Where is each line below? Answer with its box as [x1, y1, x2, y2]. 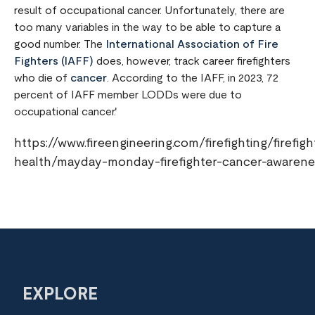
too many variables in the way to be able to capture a [14, 22, 281, 33]
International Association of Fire [105, 39, 278, 50]
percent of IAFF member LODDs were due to [14, 89, 242, 101]
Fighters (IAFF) [14, 56, 94, 67]
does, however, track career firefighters [94, 56, 290, 67]
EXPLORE [22, 286, 98, 303]
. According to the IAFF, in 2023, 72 [107, 72, 278, 84]
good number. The [14, 39, 105, 50]
